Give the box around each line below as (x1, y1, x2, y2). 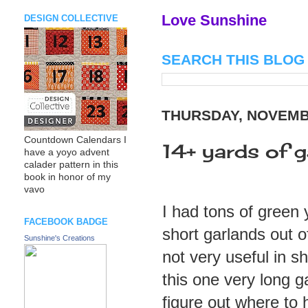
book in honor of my (24, 172, 111, 183)
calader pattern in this (24, 159, 118, 170)
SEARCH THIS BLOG (162, 51, 305, 67)
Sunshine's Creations (24, 233, 95, 242)
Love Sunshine (162, 11, 267, 29)
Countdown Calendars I (24, 135, 126, 146)
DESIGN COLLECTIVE (24, 12, 118, 23)
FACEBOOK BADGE (24, 217, 108, 228)
